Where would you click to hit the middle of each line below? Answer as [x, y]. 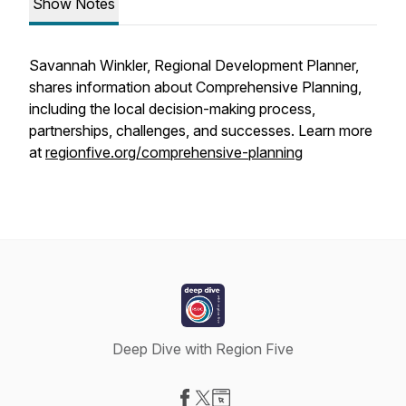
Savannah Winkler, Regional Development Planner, [194, 65]
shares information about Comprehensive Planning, [195, 87]
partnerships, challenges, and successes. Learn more [201, 130]
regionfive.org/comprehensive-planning [174, 152]
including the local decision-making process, [172, 109]
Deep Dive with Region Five [203, 349]
